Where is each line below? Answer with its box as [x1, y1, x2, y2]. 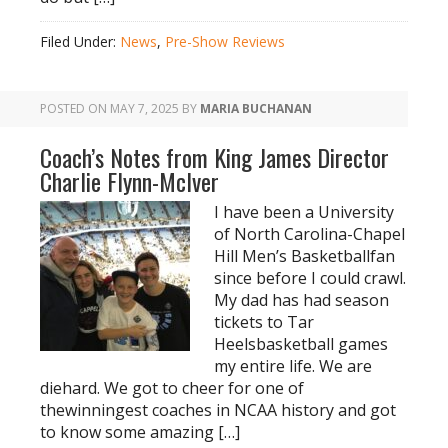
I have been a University [214, 201, 394, 223]
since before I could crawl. [214, 267, 406, 289]
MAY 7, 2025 [110, 100, 179, 117]
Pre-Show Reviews [165, 32, 285, 51]
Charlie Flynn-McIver [40, 163, 219, 199]
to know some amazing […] [40, 421, 240, 443]
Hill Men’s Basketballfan [214, 245, 395, 267]
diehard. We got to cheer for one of [40, 377, 304, 399]
